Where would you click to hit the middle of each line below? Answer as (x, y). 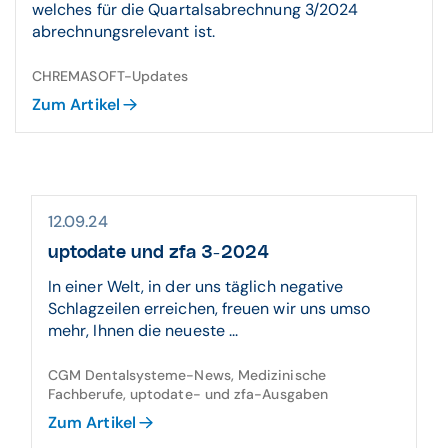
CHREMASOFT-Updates (110, 76)
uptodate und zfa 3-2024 (158, 253)
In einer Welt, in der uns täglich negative (196, 286)
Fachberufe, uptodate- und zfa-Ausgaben (188, 394)
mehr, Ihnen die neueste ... (143, 330)
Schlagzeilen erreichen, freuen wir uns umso (209, 308)
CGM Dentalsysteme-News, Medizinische (187, 375)
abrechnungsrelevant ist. (123, 31)
